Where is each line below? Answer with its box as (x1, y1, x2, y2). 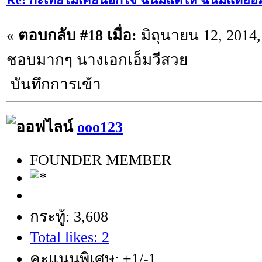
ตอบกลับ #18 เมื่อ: (18, 26, 137, 44)
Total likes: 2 (30, 229, 109, 246)
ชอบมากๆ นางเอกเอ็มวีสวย (6, 51, 188, 68)
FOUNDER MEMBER (30, 151, 171, 169)
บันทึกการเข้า (6, 75, 101, 93)
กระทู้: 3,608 (30, 208, 108, 226)
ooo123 (77, 119, 123, 136)
